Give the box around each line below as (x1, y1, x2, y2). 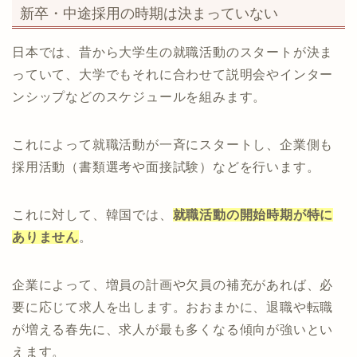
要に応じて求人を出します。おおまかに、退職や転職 (12, 300, 334, 314)
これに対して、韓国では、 (12, 207, 173, 222)
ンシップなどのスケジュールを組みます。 (12, 89, 267, 104)
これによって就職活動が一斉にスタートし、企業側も (12, 137, 334, 151)
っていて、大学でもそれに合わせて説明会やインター (12, 67, 334, 81)
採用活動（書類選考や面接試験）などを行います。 (12, 159, 320, 174)
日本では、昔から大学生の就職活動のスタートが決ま (12, 45, 334, 59)
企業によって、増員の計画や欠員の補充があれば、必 (12, 277, 334, 292)
